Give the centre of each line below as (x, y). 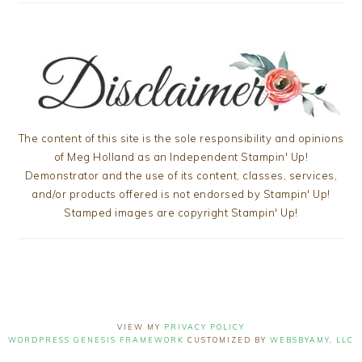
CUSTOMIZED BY (227, 340)
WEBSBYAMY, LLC (312, 340)
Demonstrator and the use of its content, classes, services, (181, 176)
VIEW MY (141, 327)
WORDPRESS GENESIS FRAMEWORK (96, 340)
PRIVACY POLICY (204, 327)
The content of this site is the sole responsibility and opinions (181, 139)
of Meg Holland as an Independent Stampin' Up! (181, 157)
